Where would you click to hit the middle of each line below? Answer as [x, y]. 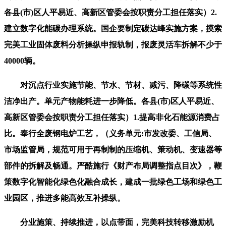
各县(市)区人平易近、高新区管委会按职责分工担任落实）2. [110, 12]
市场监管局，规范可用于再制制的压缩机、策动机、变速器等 [113, 149]
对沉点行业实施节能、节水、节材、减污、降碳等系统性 [113, 85]
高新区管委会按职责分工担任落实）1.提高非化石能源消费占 [112, 117]
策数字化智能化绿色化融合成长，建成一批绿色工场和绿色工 [113, 182]
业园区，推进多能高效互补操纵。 [65, 198]
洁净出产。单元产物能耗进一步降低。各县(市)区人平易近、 [111, 101]
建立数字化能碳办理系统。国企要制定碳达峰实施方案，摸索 [113, 28]
